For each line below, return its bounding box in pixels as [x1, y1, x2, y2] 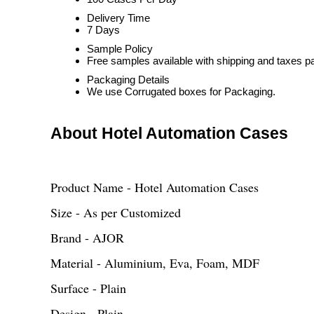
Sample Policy [87, 43, 153, 55]
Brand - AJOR [50, 229, 124, 246]
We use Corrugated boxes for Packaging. [87, 86, 275, 97]
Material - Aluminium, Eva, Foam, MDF [50, 254, 259, 271]
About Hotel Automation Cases [50, 125, 288, 142]
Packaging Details [87, 74, 170, 86]
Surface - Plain [50, 280, 126, 296]
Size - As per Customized [50, 204, 181, 221]
